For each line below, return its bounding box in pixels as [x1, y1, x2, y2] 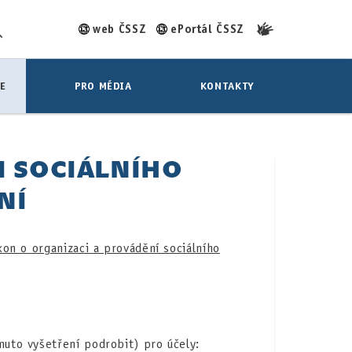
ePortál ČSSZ [170, 21, 244, 36]
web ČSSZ [93, 21, 146, 36]
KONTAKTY [200, 79, 255, 93]
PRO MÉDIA [74, 79, 132, 93]
